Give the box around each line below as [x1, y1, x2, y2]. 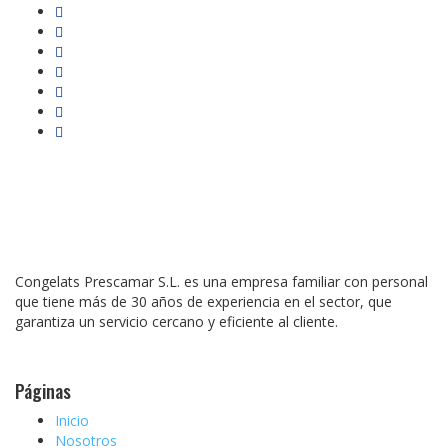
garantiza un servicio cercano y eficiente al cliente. [15, 312, 338, 332]
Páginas [15, 378, 71, 405]
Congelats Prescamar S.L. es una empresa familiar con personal [15, 272, 428, 292]
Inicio [55, 411, 89, 431]
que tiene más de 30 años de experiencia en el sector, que [15, 292, 392, 312]
